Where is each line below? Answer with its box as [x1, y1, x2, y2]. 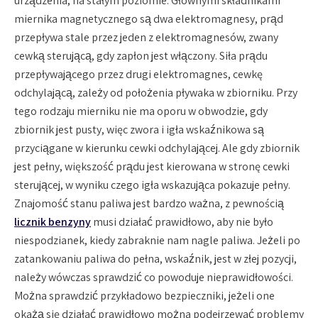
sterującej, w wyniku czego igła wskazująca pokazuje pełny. [14, 177, 290, 192]
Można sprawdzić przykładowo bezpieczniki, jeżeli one [14, 287, 275, 303]
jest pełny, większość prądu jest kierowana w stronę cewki [14, 158, 290, 174]
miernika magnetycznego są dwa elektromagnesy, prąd [14, 11, 283, 26]
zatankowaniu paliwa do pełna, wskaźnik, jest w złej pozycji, [14, 251, 297, 266]
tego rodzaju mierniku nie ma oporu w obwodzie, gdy [14, 103, 268, 119]
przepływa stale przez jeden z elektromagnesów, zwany [14, 29, 278, 45]
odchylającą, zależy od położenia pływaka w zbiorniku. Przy [14, 84, 297, 100]
